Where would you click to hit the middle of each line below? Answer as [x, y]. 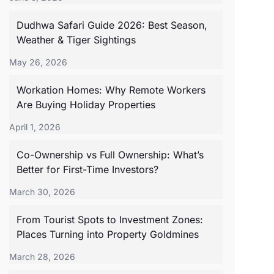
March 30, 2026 [42, 192]
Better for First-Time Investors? [87, 169]
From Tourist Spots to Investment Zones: [109, 220]
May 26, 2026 [38, 62]
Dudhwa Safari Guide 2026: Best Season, [112, 25]
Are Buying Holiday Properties [86, 105]
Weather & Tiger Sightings [76, 40]
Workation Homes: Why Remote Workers [111, 90]
